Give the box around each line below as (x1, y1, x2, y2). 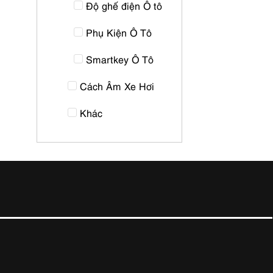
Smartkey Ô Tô (86, 52, 154, 66)
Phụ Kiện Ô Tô (86, 26, 152, 39)
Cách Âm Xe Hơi (80, 79, 154, 93)
